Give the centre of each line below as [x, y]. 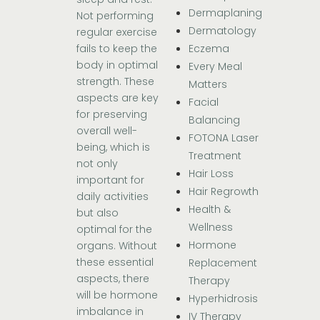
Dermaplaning [225, 13]
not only [97, 164]
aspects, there [113, 279]
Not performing [115, 16]
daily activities [113, 197]
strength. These [116, 82]
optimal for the [115, 230]
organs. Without [117, 246]
